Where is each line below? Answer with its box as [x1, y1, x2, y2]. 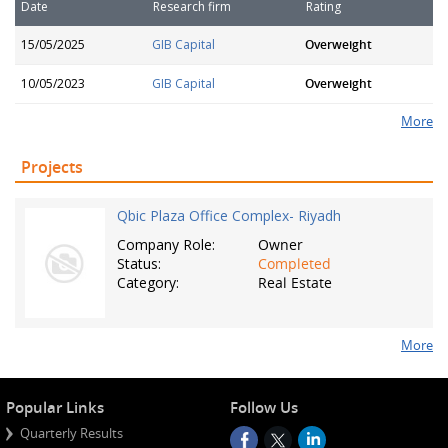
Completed [258, 254, 332, 274]
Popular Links [6, 397, 104, 418]
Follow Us [230, 397, 298, 418]
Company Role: [117, 235, 215, 255]
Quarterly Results [20, 424, 123, 443]
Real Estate [258, 273, 333, 293]
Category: [117, 273, 179, 293]
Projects [21, 156, 83, 179]
